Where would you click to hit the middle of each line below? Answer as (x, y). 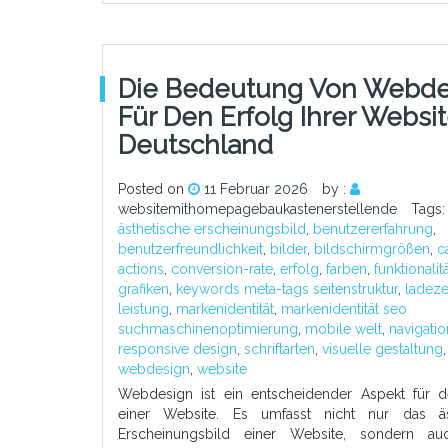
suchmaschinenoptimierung (208, 329)
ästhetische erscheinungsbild (212, 229)
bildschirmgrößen (372, 249)
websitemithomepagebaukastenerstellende (257, 209)
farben (346, 269)
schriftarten (279, 349)
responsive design (177, 349)
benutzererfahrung (373, 229)
